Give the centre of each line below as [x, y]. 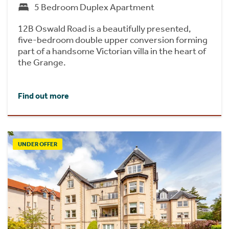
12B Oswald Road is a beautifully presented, [105, 28]
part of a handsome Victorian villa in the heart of [112, 51]
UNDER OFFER [38, 144]
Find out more [43, 96]
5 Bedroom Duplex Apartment [94, 7]
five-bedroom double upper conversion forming [113, 40]
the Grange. [42, 62]
